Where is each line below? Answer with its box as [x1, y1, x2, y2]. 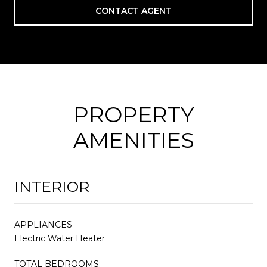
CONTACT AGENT [95, 5, 172, 16]
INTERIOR [14, 177, 89, 195]
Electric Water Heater [14, 232, 105, 244]
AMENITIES [73, 126, 194, 153]
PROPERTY [73, 101, 194, 128]
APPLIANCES [14, 219, 72, 230]
